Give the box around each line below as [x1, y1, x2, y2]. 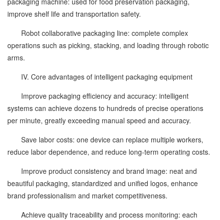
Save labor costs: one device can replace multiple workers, [7, 135, 203, 144]
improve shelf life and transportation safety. [7, 9, 141, 19]
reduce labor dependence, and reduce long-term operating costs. [7, 147, 210, 157]
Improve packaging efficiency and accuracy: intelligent [7, 91, 189, 101]
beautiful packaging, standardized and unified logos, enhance [7, 178, 198, 188]
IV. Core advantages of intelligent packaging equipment [7, 72, 192, 82]
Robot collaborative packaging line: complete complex [7, 28, 188, 38]
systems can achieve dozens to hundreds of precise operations [7, 103, 203, 113]
